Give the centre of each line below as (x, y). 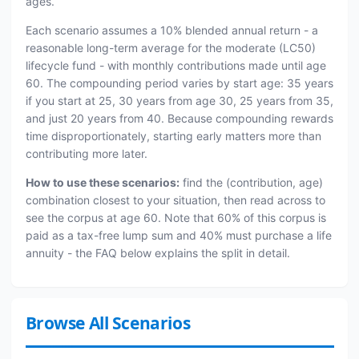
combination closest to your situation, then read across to (175, 200)
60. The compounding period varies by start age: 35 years (179, 83)
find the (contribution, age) (251, 182)
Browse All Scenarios (108, 323)
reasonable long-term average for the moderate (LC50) (170, 47)
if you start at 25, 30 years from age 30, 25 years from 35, (179, 100)
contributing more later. (86, 153)
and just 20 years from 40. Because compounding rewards (179, 118)
